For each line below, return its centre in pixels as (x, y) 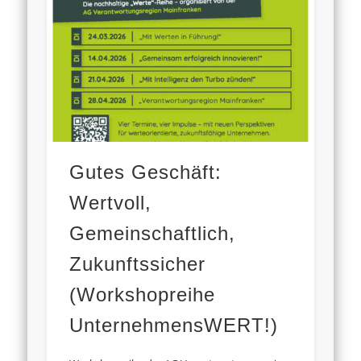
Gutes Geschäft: (146, 172)
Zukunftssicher (138, 264)
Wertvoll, (111, 203)
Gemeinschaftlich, (153, 234)
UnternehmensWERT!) (174, 326)
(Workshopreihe (143, 295)
